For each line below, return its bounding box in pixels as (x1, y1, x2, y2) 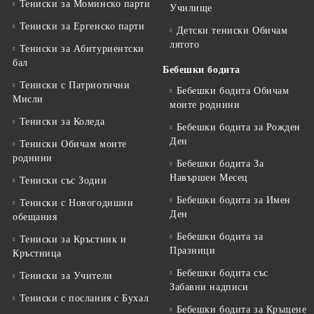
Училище (170, 3, 212, 13)
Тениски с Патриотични (19, 80, 130, 90)
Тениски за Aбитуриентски (19, 43, 145, 54)
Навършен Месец (170, 172, 248, 183)
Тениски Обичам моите (19, 139, 127, 149)
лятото (170, 39, 200, 50)
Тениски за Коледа (19, 116, 105, 127)
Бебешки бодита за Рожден (176, 122, 301, 132)
